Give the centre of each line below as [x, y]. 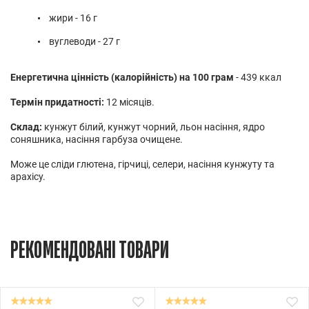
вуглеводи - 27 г [84, 41]
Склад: [26, 127]
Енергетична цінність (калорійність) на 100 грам [122, 77]
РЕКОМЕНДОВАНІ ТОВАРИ [90, 250]
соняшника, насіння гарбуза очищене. [97, 139]
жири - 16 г [73, 18]
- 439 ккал [258, 77]
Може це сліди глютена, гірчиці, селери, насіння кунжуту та [142, 164]
